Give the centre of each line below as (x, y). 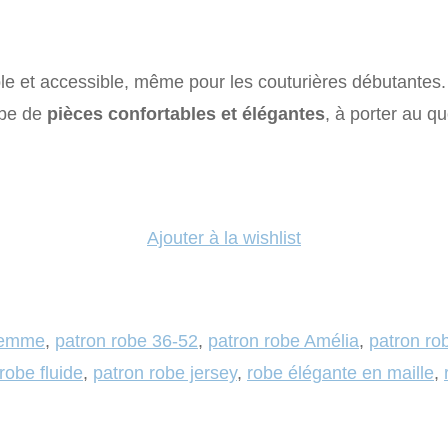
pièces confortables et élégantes (186, 113)
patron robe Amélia (283, 340)
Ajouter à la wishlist (224, 237)
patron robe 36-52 (126, 340)
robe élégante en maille (340, 372)
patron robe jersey (165, 372)
